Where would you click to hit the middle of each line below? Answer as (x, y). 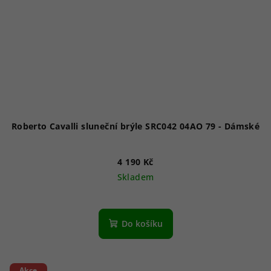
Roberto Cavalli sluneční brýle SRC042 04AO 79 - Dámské (242, 126)
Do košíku (142, 224)
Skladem (135, 177)
